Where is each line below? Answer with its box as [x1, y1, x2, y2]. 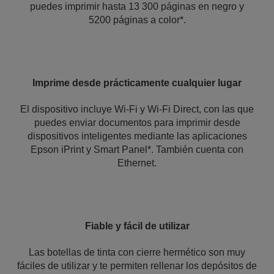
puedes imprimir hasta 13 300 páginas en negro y [30, 1, 244, 12]
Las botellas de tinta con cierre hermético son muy [29, 247, 245, 257]
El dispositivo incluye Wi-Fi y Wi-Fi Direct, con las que [20, 104, 254, 114]
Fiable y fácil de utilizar [84, 221, 190, 231]
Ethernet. [117, 158, 157, 168]
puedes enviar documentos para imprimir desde [34, 117, 240, 128]
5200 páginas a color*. [88, 15, 186, 25]
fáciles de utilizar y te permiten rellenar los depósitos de [17, 261, 257, 271]
